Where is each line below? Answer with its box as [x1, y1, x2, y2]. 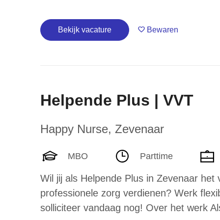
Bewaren [147, 26, 179, 34]
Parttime [140, 151, 173, 161]
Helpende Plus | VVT [40, 91, 193, 109]
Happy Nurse [40, 122, 108, 136]
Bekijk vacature [58, 26, 111, 34]
